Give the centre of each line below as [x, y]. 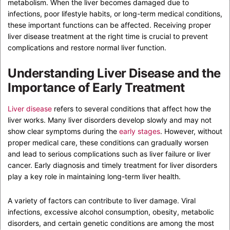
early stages [140, 131]
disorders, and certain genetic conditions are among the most [111, 223]
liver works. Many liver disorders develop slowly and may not [110, 120]
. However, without [191, 131]
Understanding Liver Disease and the [114, 73]
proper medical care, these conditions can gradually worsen [108, 142]
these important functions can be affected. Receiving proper [109, 25]
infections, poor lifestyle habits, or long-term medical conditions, [115, 13]
